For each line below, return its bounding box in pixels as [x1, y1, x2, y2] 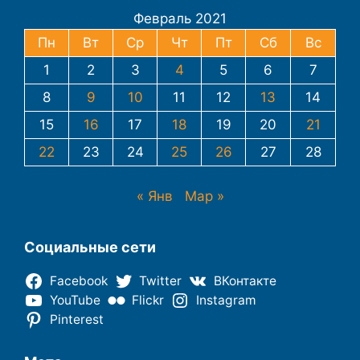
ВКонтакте [213, 273, 276, 289]
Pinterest [49, 312, 104, 328]
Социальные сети [24, 239, 156, 256]
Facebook [49, 273, 108, 289]
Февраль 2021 [133, 10, 227, 27]
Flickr [132, 292, 165, 309]
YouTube [49, 292, 100, 309]
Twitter [139, 273, 182, 289]
